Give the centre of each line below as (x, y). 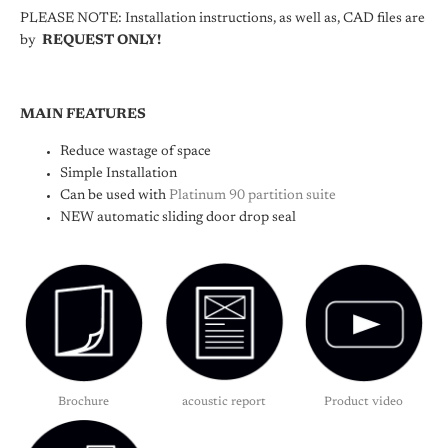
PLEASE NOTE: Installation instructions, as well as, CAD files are (222, 19)
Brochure (84, 401)
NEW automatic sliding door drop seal (178, 218)
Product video (364, 401)
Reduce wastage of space (135, 152)
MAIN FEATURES (83, 115)
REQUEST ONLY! (101, 41)
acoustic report (223, 401)
